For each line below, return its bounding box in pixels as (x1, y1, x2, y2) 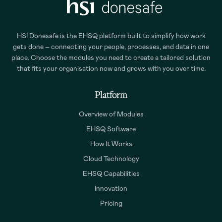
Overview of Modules (78, 110, 144, 119)
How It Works (90, 139, 132, 149)
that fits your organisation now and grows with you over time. (16, 64, 206, 73)
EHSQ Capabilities (82, 169, 140, 178)
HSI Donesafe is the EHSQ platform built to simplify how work (16, 31, 206, 41)
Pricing (100, 199, 122, 208)
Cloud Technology (83, 154, 139, 164)
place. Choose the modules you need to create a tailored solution (11, 53, 211, 62)
